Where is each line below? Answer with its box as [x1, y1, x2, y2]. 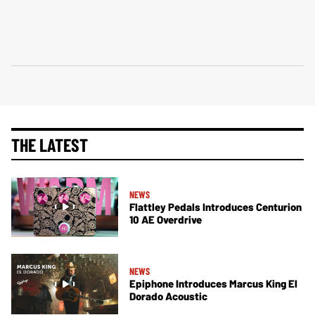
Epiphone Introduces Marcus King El [129, 277, 297, 290]
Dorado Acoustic [129, 290, 207, 303]
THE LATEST [11, 133, 88, 155]
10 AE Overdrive [129, 212, 202, 226]
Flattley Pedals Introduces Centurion [129, 200, 302, 213]
